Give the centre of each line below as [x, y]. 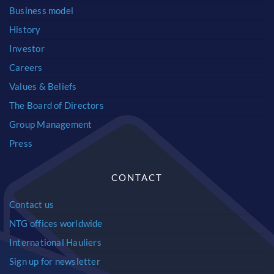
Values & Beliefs [43, 87]
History [25, 30]
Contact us [31, 205]
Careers [26, 68]
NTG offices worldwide [56, 224]
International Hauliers [55, 243]
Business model [41, 11]
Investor [27, 49]
